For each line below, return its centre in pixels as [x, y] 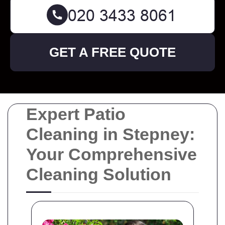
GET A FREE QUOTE [113, 52]
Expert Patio [76, 114]
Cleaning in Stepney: [110, 134]
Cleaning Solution [99, 174]
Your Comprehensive [111, 154]
